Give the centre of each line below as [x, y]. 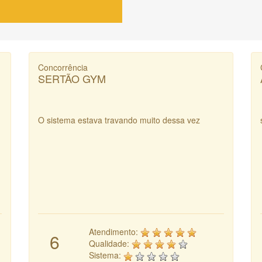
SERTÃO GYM [72, 78]
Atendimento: [115, 231]
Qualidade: [110, 243]
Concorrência [63, 67]
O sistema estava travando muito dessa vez [119, 120]
